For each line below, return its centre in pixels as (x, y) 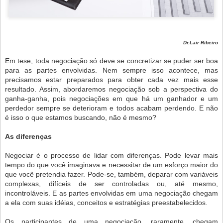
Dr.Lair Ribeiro (201, 43)
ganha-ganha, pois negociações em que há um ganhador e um (111, 99)
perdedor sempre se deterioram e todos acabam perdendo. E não (111, 108)
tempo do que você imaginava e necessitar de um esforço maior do (111, 165)
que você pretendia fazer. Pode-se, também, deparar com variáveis (111, 174)
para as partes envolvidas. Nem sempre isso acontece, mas (111, 70)
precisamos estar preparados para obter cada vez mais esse (111, 80)
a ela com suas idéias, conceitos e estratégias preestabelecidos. (107, 203)
